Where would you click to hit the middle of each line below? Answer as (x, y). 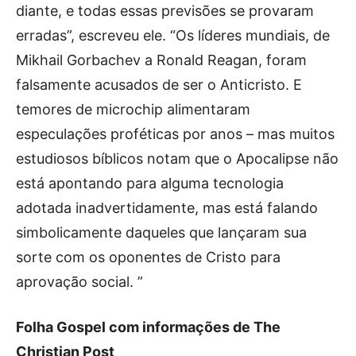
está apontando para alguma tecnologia (150, 184)
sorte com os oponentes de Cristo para (148, 257)
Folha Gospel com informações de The (148, 327)
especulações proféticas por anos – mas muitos (175, 134)
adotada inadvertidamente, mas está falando (167, 208)
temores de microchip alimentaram (133, 110)
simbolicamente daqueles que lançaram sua (161, 233)
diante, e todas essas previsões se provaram (165, 11)
